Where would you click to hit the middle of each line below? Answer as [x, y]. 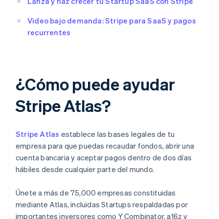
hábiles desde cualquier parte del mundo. [85, 169]
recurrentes [49, 33]
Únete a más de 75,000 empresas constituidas [96, 193]
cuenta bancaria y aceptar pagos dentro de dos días [104, 158]
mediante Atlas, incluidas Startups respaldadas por [102, 205]
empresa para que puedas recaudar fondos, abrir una [105, 146]
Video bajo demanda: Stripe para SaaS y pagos [112, 21]
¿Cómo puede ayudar [96, 84]
